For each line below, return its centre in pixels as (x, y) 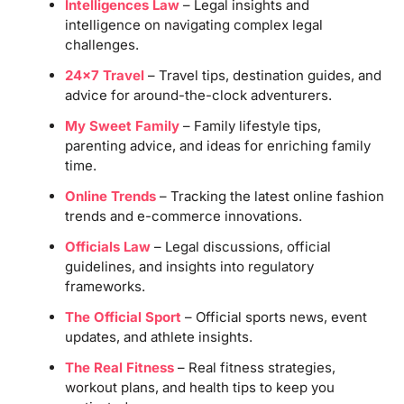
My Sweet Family (122, 125)
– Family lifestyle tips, (250, 125)
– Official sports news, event (274, 317)
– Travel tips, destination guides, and (262, 75)
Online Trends (110, 196)
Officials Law (107, 246)
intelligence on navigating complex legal (193, 24)
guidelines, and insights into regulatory (189, 266)
